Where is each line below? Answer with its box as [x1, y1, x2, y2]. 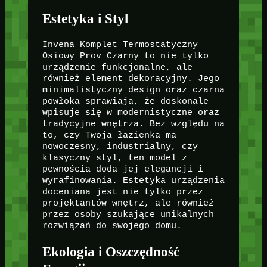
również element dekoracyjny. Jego [42, 73, 219, 83]
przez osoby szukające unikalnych [42, 209, 214, 219]
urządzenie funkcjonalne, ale [42, 62, 193, 72]
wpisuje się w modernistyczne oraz [42, 107, 219, 117]
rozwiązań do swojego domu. [42, 221, 182, 231]
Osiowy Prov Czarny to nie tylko [42, 51, 209, 61]
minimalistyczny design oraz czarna [42, 85, 225, 95]
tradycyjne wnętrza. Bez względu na [42, 119, 225, 129]
